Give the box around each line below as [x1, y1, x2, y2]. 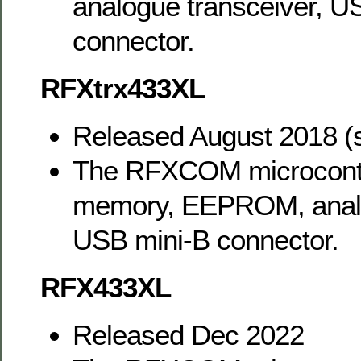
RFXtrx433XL [40, 72, 205, 104]
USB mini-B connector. [73, 223, 338, 255]
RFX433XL [40, 271, 171, 303]
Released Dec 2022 [73, 318, 304, 351]
